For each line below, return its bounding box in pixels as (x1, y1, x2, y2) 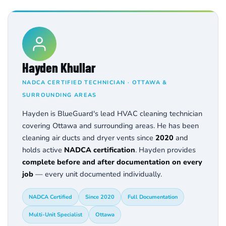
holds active (22, 144, 64, 155)
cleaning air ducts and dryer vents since (22, 132, 155, 143)
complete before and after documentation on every (22, 156, 202, 167)
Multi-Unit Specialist (29, 210, 82, 218)
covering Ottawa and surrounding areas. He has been (22, 120, 199, 131)
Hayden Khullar (22, 59, 96, 75)
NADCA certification (64, 144, 135, 155)
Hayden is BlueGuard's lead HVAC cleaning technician (22, 108, 202, 119)
